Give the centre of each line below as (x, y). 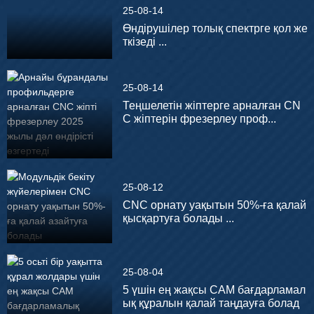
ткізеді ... (144, 42)
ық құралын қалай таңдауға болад (211, 303)
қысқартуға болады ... (178, 219)
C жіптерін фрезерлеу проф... (199, 119)
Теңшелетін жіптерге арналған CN (211, 106)
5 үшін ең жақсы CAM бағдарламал (214, 290)
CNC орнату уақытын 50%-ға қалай (214, 205)
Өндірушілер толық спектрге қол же (215, 29)
